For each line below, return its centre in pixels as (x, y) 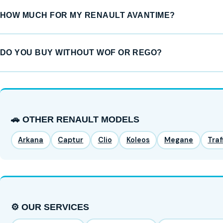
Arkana (31, 140)
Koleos (138, 140)
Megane (179, 140)
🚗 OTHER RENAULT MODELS (75, 119)
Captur (71, 140)
